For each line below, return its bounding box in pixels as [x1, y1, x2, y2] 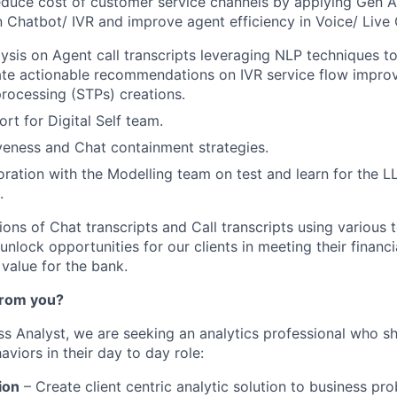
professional [263, 324, 346, 342]
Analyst [16, 324, 66, 342]
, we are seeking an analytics [66, 324, 263, 342]
